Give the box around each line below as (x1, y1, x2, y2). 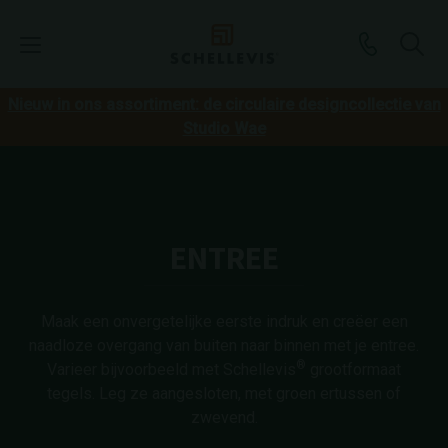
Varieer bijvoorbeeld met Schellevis (47, 360, 296, 379)
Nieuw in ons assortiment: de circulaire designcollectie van (7, 95, 441, 114)
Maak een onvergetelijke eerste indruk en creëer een (40, 312, 408, 331)
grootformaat (306, 360, 401, 379)
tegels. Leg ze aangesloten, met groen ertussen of (47, 384, 401, 403)
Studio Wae (182, 119, 266, 138)
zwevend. (190, 408, 258, 427)
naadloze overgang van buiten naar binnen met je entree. (29, 336, 419, 355)
